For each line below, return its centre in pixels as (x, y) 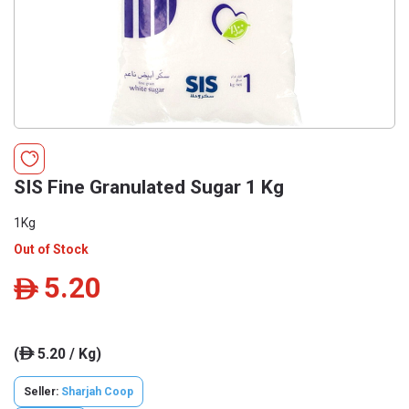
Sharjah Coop (97, 392)
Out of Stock (51, 249)
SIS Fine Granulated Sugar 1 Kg (149, 187)
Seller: (42, 392)
